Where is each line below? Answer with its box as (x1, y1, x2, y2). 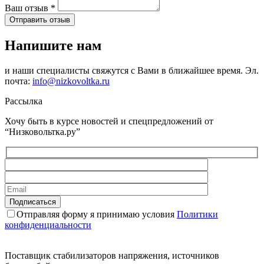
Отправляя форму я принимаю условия (16, 209, 177, 219)
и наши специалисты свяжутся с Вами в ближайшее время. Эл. (5, 65, 259, 76)
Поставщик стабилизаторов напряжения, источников (5, 250, 219, 260)
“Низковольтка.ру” (5, 127, 80, 137)
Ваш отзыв (5, 3, 51, 14)
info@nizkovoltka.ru (32, 76, 110, 87)
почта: (5, 76, 32, 87)
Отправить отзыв (9, 15, 70, 25)
